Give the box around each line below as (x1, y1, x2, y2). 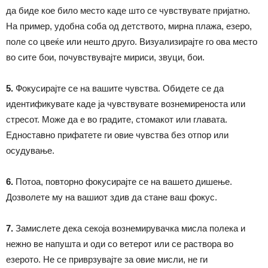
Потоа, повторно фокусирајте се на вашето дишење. (13, 176, 232, 187)
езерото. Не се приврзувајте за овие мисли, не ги (6, 254, 208, 264)
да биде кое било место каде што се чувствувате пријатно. (6, 5, 250, 16)
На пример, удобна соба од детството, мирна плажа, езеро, (6, 20, 252, 31)
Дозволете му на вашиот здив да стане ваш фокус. (6, 191, 217, 202)
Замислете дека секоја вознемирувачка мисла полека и (13, 223, 245, 233)
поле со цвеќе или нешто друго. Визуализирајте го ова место (6, 36, 257, 47)
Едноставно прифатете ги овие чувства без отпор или (6, 129, 229, 140)
